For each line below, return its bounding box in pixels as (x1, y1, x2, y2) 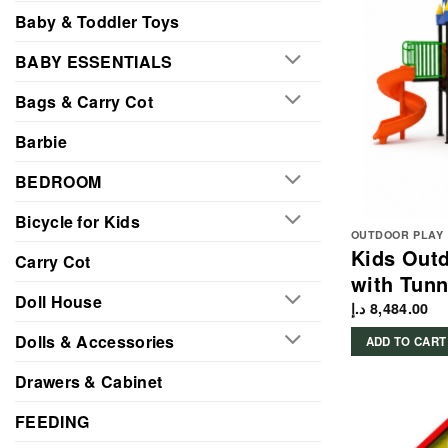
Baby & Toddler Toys (15, 9, 180, 33)
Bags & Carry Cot (15, 89, 153, 113)
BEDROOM (15, 169, 102, 193)
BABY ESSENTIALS (15, 49, 173, 73)
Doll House (15, 289, 102, 313)
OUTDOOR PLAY (350, 227, 444, 243)
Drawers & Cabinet (15, 369, 163, 393)
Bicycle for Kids (15, 209, 140, 233)
